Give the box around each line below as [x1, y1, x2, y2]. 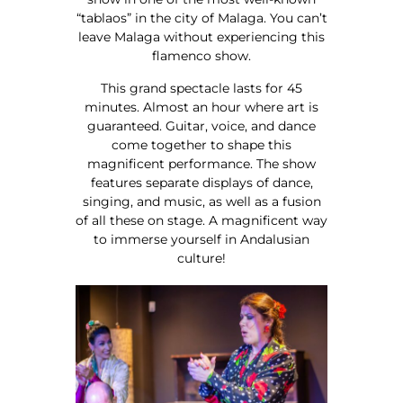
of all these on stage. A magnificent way [76, 211, 327, 228]
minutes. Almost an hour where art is [85, 98, 318, 115]
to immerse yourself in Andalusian [94, 230, 309, 247]
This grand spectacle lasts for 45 [101, 79, 302, 96]
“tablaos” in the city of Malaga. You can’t [76, 10, 327, 27]
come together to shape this [112, 136, 291, 153]
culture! [177, 249, 226, 266]
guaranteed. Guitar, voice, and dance [87, 117, 316, 134]
